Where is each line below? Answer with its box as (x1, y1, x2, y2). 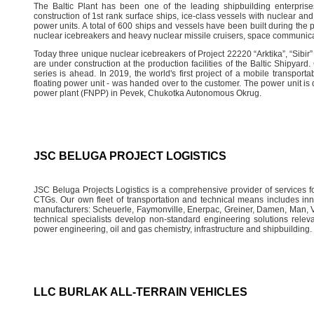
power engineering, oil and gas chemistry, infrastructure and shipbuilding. (33, 224, 312, 234)
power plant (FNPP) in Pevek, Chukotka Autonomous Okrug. (33, 88, 261, 98)
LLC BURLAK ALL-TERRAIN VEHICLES (33, 285, 247, 298)
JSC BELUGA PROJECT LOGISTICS (33, 149, 226, 162)
